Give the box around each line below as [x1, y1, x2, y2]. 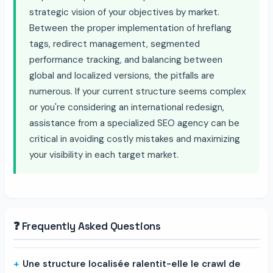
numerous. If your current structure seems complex [29, 85, 246, 97]
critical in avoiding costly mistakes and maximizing [29, 132, 240, 145]
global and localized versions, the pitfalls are [29, 69, 214, 82]
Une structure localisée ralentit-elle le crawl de [23, 257, 241, 270]
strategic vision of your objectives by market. [29, 5, 219, 18]
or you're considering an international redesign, [29, 101, 224, 113]
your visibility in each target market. [29, 148, 179, 161]
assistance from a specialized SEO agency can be [29, 116, 239, 129]
